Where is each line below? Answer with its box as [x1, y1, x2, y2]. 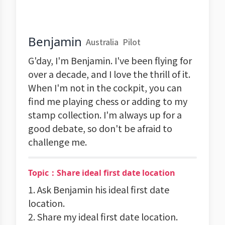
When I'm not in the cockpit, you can [28, 81, 182, 94]
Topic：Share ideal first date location [28, 167, 175, 178]
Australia [86, 36, 119, 48]
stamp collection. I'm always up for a [28, 108, 182, 121]
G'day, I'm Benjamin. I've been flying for [28, 54, 192, 67]
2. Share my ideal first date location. [28, 210, 178, 223]
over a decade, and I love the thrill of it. [28, 67, 190, 80]
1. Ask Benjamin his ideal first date [28, 183, 169, 196]
